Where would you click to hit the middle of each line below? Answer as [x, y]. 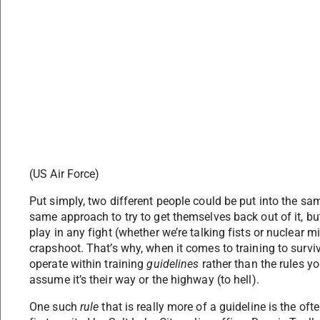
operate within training [88, 264]
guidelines [173, 264]
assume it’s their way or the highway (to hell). [144, 280]
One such [55, 307]
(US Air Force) [65, 174]
